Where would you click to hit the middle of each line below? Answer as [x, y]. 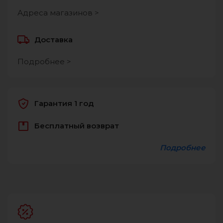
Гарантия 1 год [64, 104]
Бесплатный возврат [77, 126]
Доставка [54, 40]
